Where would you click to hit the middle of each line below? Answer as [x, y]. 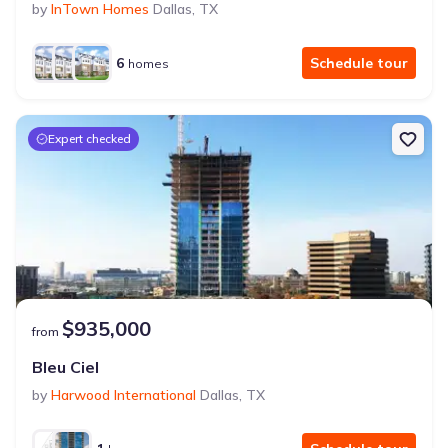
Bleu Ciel [65, 367]
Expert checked [89, 138]
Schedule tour [359, 63]
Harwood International [123, 395]
